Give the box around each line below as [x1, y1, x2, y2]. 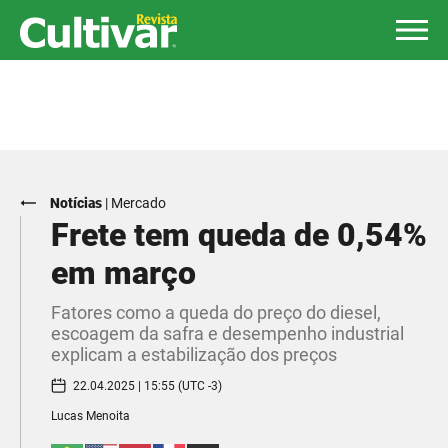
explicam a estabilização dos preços [51, 344, 337, 365]
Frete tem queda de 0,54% [51, 216, 427, 254]
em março [51, 254, 196, 292]
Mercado [111, 195, 166, 211]
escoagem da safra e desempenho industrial [51, 323, 404, 344]
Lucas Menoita [51, 409, 130, 423]
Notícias [50, 195, 102, 211]
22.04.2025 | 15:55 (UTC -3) [73, 378, 222, 393]
